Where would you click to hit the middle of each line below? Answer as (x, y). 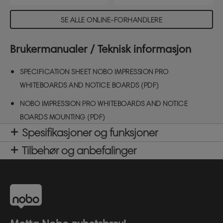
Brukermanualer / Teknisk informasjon (101, 49)
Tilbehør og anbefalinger (79, 151)
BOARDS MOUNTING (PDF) (63, 117)
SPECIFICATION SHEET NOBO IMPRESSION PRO (94, 72)
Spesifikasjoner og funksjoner (90, 133)
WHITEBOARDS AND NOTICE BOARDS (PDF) (90, 85)
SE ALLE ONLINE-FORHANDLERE (111, 20)
